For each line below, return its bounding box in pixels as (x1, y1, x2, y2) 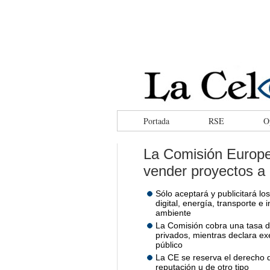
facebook (44, 65, 66, 74)
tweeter (60, 65, 78, 74)
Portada (143, 115, 169, 127)
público (155, 240, 183, 250)
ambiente (155, 208, 191, 218)
